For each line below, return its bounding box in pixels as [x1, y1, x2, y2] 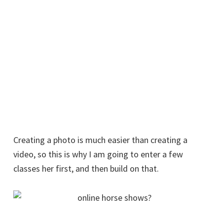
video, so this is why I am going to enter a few [13, 148, 183, 160]
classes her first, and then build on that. [13, 163, 159, 174]
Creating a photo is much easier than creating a [13, 134, 187, 146]
